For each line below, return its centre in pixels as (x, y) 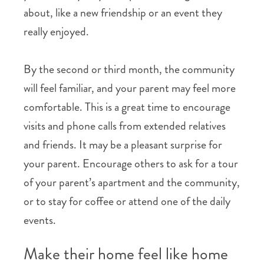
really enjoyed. (56, 32)
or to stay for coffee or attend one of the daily (127, 201)
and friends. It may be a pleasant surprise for (123, 145)
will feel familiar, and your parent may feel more (130, 88)
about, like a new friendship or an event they (123, 13)
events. (40, 220)
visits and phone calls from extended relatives (125, 126)
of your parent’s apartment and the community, (132, 182)
